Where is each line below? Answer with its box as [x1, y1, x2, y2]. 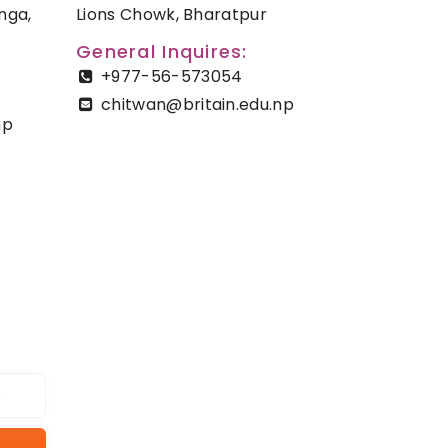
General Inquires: [76, 39, 248, 65]
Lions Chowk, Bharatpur [76, 3, 268, 27]
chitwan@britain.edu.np [101, 93, 295, 117]
